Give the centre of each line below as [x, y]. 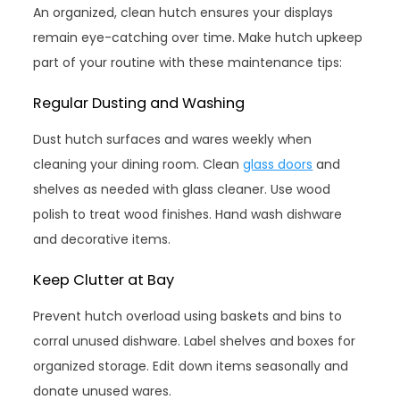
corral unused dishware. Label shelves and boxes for [195, 341]
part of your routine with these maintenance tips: [188, 62]
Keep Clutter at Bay [104, 279]
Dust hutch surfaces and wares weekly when [173, 139]
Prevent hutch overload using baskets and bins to [188, 316]
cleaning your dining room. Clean [138, 164]
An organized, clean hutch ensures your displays [183, 12]
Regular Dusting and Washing [139, 103]
